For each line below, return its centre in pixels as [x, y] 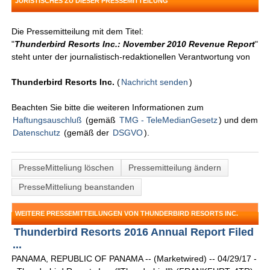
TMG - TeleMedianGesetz [169, 120]
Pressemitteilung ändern [175, 168]
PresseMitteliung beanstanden [77, 187]
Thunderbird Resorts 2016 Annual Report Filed [134, 232]
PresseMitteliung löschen [67, 168]
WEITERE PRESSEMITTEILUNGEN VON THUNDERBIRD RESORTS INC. [127, 214]
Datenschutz [37, 133]
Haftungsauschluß [48, 120]
